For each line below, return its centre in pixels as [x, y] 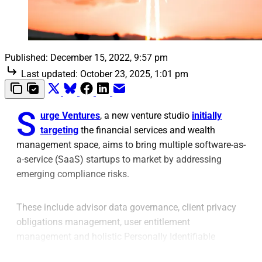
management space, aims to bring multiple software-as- [131, 144]
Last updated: [49, 74]
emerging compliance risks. [73, 174]
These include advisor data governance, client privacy [126, 207]
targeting [59, 130]
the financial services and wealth [147, 130]
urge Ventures [70, 115]
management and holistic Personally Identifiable [116, 236]
